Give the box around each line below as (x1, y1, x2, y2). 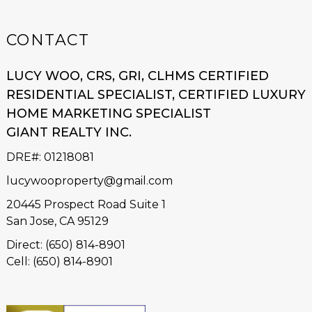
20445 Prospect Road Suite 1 (6, 198, 166, 211)
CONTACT (6, 31, 90, 49)
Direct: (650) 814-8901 (6, 238, 125, 251)
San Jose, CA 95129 (6, 214, 109, 228)
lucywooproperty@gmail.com (6, 174, 173, 187)
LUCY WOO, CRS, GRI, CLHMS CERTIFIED (6, 68, 269, 84)
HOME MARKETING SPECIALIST (6, 106, 211, 121)
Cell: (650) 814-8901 (6, 255, 113, 268)
